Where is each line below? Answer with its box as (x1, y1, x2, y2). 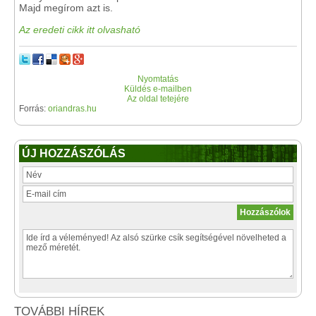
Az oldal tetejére (127, 94, 189, 104)
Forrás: (19, 104, 48, 114)
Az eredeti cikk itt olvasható (19, 24, 140, 36)
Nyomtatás (138, 74, 178, 85)
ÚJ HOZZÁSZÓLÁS (22, 147, 126, 160)
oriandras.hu (48, 104, 97, 114)
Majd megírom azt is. (19, 2, 113, 14)
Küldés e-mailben (124, 84, 192, 95)
